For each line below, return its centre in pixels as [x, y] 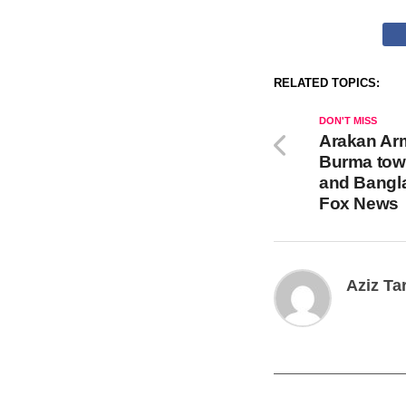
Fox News [359, 203]
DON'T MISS [348, 121]
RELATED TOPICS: [327, 83]
